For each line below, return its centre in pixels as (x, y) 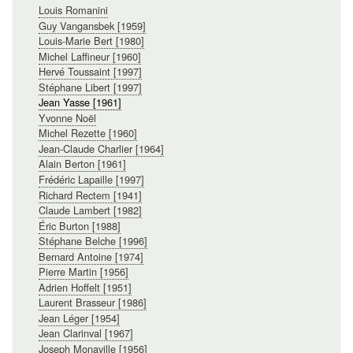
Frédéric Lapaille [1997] (91, 179)
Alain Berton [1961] (82, 164)
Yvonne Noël (67, 117)
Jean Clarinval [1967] (85, 333)
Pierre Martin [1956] (83, 272)
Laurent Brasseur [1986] (92, 303)
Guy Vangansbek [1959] (92, 25)
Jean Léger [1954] (79, 318)
